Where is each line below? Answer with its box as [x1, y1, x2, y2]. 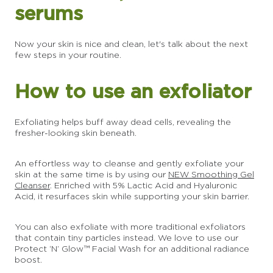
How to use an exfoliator [15, 80, 252, 102]
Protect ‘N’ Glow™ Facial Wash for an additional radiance [15, 244, 249, 253]
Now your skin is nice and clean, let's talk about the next [15, 39, 248, 49]
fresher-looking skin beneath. [15, 128, 136, 138]
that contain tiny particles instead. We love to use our [15, 233, 238, 243]
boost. [15, 255, 42, 264]
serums [15, 2, 83, 24]
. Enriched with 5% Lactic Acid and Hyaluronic [50, 180, 237, 190]
